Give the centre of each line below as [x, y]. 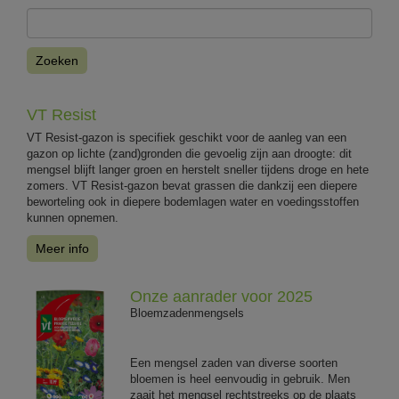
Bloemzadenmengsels [187, 313]
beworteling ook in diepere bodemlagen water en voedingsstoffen [193, 201]
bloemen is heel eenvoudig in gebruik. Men [240, 379]
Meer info [62, 248]
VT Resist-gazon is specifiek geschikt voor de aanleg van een [187, 137]
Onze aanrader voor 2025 [222, 296]
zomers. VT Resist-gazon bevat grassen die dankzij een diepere [192, 185]
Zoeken [57, 60]
